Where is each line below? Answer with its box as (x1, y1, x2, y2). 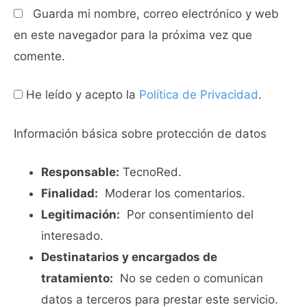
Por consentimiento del (120, 208, 254, 221)
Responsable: (41, 165, 119, 179)
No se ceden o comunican (113, 271, 263, 285)
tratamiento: (41, 271, 113, 285)
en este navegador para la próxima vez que (14, 27, 252, 42)
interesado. (41, 229, 103, 243)
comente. (14, 49, 65, 63)
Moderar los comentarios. (98, 186, 245, 200)
